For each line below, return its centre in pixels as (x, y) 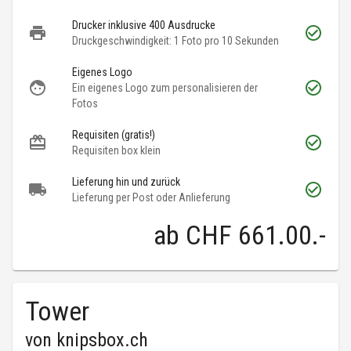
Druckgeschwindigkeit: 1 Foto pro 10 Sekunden (175, 41)
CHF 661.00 (249, 235)
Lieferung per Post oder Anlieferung (151, 198)
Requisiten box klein (116, 151)
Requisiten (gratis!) (114, 135)
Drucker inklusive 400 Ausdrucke (144, 25)
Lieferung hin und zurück (126, 182)
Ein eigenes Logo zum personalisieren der (165, 88)
